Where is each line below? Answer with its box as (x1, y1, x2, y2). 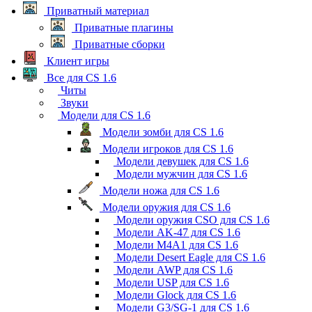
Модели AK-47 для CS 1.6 (114, 226, 240, 238)
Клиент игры (44, 54, 109, 67)
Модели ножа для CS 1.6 (100, 184, 219, 196)
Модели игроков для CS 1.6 (100, 142, 233, 155)
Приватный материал (44, 4, 149, 17)
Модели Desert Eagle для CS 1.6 (114, 251, 265, 263)
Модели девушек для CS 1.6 (114, 155, 249, 167)
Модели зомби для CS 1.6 (100, 125, 224, 138)
